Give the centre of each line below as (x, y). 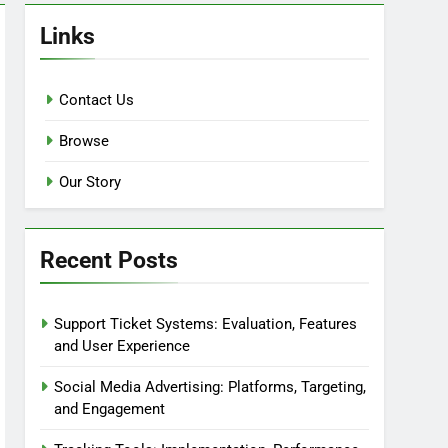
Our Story (90, 182)
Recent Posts (109, 260)
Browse (84, 141)
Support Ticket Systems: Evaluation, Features (206, 324)
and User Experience (122, 346)
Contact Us (97, 100)
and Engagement (110, 409)
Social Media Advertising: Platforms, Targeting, (210, 387)
